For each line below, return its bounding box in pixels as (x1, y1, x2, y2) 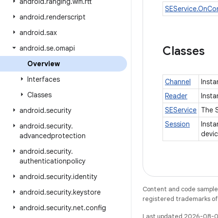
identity (73, 172, 97, 181)
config (86, 203, 106, 212)
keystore (73, 188, 101, 197)
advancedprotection (19, 131, 86, 140)
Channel (165, 77, 191, 86)
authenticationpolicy (19, 157, 86, 165)
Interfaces (27, 75, 60, 84)
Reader (165, 91, 187, 100)
